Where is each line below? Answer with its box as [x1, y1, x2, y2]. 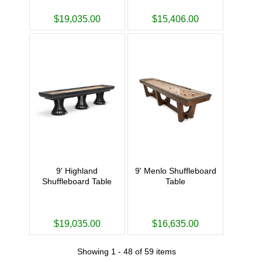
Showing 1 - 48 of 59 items [77, 246, 176, 256]
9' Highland [56, 166, 98, 175]
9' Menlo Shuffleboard [135, 166, 216, 175]
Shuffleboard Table [42, 176, 112, 186]
